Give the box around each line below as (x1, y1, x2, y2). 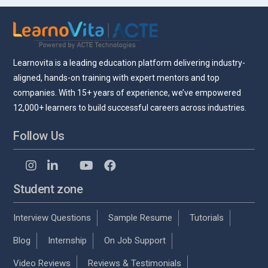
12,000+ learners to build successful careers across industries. (13, 102, 247, 112)
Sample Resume (108, 212, 173, 223)
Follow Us (13, 128, 65, 143)
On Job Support (104, 234, 166, 246)
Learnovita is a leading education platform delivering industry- (13, 57, 246, 68)
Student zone (13, 181, 83, 196)
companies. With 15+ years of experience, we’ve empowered (13, 87, 242, 98)
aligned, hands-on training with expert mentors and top (13, 72, 220, 83)
